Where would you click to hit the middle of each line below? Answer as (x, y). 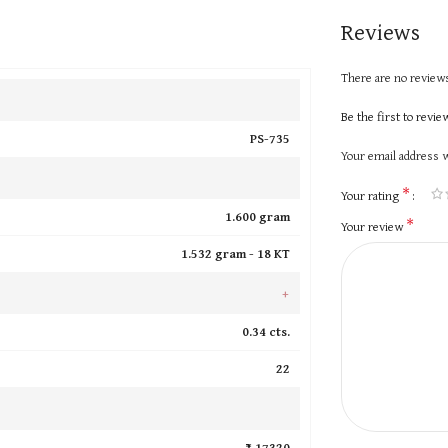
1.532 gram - (218, 253)
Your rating (371, 195)
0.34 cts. (265, 331)
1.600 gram (257, 216)
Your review (373, 226)
